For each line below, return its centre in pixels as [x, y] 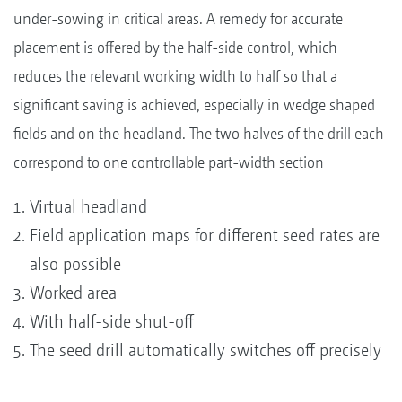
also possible [75, 264]
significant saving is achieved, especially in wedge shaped [194, 104]
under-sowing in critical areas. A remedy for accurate [178, 18]
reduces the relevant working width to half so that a [175, 75]
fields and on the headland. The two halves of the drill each [199, 133]
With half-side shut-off [112, 321]
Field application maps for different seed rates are [205, 235]
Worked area [73, 293]
